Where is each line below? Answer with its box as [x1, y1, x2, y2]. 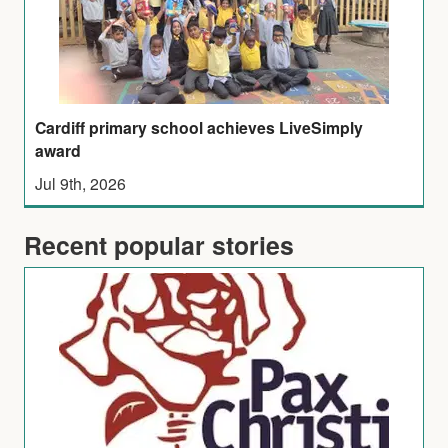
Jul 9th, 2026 [35, 171, 127, 194]
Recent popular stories [24, 226, 294, 263]
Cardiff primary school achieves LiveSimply [35, 115, 364, 139]
